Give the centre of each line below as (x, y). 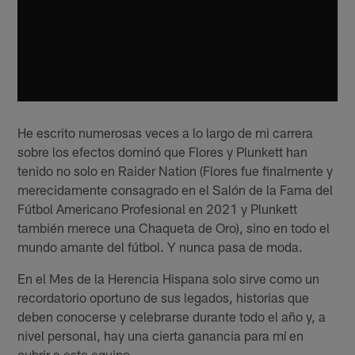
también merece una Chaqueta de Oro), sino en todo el (174, 227)
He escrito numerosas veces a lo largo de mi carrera (166, 132)
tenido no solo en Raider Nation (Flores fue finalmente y (176, 170)
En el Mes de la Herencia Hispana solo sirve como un (169, 278)
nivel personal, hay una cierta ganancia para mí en (161, 335)
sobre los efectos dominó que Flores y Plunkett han (163, 151)
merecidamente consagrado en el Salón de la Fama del (176, 189)
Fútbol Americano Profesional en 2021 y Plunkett (158, 208)
